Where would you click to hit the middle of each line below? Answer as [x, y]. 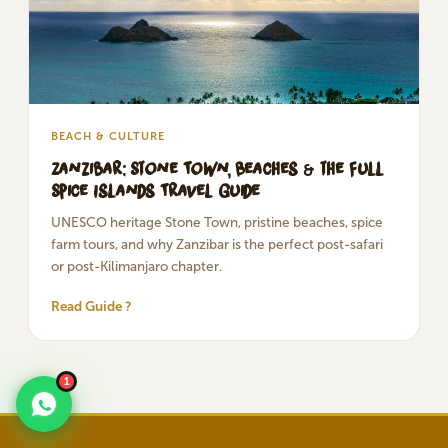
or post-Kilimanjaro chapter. [136, 266]
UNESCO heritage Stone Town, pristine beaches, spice [217, 222]
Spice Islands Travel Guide [155, 190]
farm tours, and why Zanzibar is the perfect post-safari [217, 244]
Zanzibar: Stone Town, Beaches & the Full [217, 168]
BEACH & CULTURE [108, 136]
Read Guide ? [91, 306]
